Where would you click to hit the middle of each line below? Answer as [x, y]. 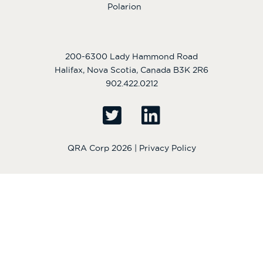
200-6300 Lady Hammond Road [131, 56]
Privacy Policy [167, 148]
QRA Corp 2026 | [103, 148]
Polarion [124, 7]
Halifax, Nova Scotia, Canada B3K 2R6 [191, 70]
